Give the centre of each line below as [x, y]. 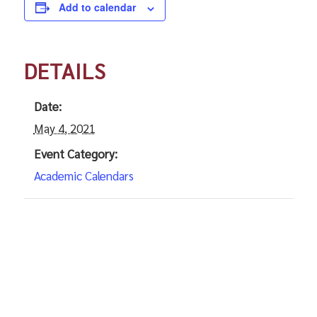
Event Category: [75, 154]
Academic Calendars [83, 176]
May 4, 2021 [64, 128]
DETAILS [65, 71]
